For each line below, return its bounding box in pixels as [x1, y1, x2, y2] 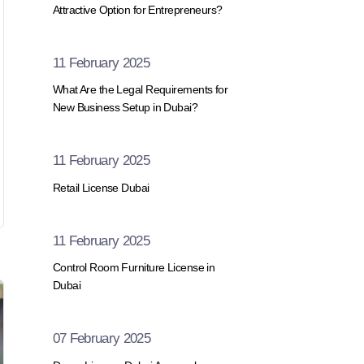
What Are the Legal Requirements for [52, 83, 228, 97]
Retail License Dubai [52, 180, 149, 194]
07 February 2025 [52, 331, 150, 347]
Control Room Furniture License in [52, 261, 215, 275]
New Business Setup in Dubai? [52, 101, 198, 115]
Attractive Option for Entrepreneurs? [52, 2, 223, 16]
